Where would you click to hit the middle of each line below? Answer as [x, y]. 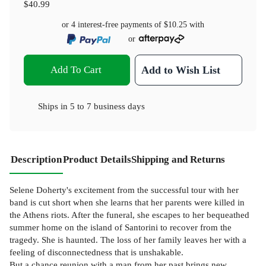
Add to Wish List [181, 70]
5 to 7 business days [107, 106]
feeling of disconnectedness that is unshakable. [96, 252]
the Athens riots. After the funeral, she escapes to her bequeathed [129, 214]
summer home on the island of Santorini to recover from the [121, 227]
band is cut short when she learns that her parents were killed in [127, 202]
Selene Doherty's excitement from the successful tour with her [124, 189]
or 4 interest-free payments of [113, 25]
